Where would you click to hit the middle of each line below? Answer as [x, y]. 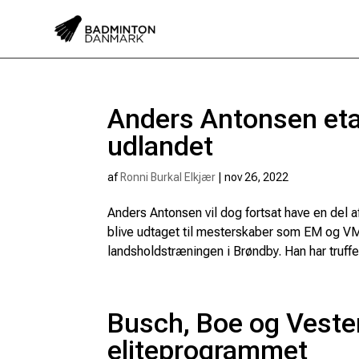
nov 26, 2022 [257, 177]
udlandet [161, 146]
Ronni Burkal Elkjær [168, 177]
